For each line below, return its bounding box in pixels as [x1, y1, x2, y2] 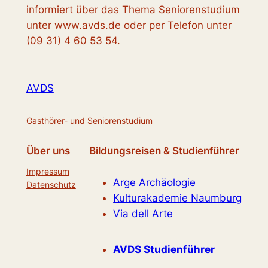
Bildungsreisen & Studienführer [89, 144, 240, 157]
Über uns [26, 144, 70, 157]
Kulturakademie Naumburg [113, 192, 242, 205]
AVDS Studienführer [113, 243, 215, 255]
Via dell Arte [113, 208, 173, 220]
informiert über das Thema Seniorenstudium [26, 4, 240, 16]
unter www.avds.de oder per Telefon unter [26, 19, 232, 32]
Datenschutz [26, 179, 76, 190]
